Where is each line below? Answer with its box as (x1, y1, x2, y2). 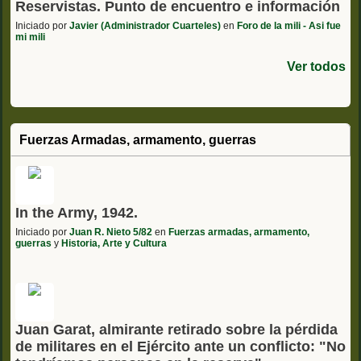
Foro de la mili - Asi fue (237, 20, 341, 32)
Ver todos (287, 60, 346, 74)
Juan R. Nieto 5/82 (69, 226, 152, 239)
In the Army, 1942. (15, 205, 138, 222)
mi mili (15, 31, 45, 44)
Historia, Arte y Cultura (61, 238, 167, 250)
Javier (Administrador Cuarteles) (69, 20, 221, 32)
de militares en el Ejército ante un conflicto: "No (15, 338, 346, 355)
